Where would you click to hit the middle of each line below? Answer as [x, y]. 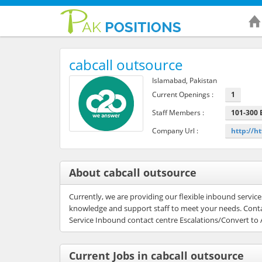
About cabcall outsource [133, 172]
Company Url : [175, 130]
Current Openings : [182, 94]
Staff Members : [178, 112]
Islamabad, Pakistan [184, 80]
